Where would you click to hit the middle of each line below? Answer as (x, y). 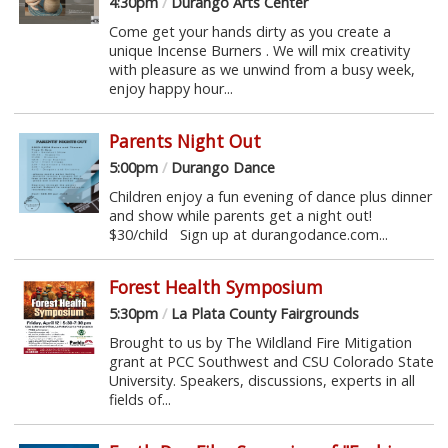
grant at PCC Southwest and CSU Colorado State (271, 361)
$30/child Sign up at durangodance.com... (248, 234)
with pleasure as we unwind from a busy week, (261, 69)
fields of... (139, 399)
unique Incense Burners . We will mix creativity (259, 50)
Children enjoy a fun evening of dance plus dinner (270, 196)
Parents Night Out (184, 140)
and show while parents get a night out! (244, 215)
